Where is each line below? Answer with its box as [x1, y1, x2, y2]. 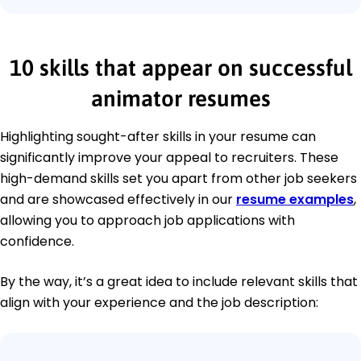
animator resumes [90, 85, 271, 112]
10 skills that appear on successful [9, 55, 352, 81]
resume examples [236, 190, 354, 210]
